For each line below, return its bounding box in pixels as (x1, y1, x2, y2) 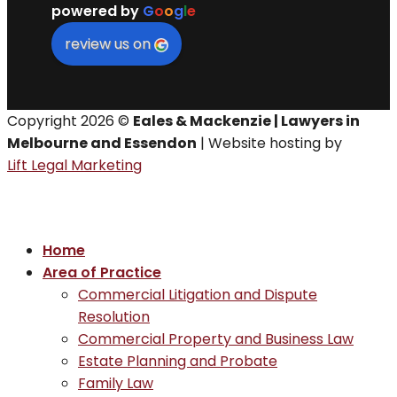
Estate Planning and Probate (78, 351, 277, 372)
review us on (65, 34, 151, 55)
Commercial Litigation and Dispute (78, 284, 317, 306)
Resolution (78, 307, 150, 328)
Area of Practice (43, 262, 161, 284)
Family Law (78, 373, 153, 394)
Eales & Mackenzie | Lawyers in (133, 111, 360, 132)
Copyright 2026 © (7, 111, 133, 132)
